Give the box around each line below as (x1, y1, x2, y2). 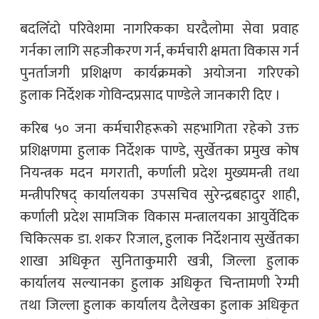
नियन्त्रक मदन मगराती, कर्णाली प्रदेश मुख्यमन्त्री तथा (20, 160, 299, 185)
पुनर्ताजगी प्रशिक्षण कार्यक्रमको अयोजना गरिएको (20, 61, 299, 85)
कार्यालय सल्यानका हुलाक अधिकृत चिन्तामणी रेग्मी (20, 271, 299, 296)
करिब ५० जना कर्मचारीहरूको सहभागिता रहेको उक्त (20, 116, 299, 141)
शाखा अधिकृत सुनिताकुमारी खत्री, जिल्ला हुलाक (20, 249, 299, 273)
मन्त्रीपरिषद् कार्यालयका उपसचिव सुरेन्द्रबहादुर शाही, (20, 182, 299, 207)
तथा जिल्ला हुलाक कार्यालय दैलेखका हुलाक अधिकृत (20, 293, 299, 318)
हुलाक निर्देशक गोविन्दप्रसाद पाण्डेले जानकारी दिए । (20, 83, 281, 108)
